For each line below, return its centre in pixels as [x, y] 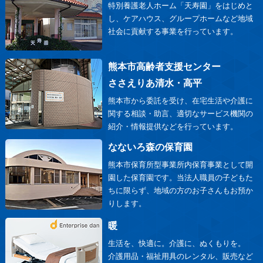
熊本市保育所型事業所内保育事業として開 [181, 164]
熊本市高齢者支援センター [165, 66]
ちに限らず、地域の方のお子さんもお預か [181, 190]
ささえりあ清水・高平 [155, 83]
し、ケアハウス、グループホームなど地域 [181, 18]
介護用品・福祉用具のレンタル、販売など [181, 256]
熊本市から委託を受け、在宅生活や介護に [181, 100]
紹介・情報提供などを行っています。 [173, 126]
